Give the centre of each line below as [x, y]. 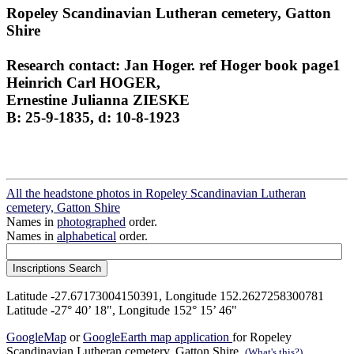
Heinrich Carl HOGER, [83, 82]
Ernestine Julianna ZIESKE [98, 100]
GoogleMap [36, 337]
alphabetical [87, 236]
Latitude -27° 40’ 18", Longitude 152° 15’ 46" [122, 311]
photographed [91, 222]
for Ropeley [262, 337]
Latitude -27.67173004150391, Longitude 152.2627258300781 [165, 296]
